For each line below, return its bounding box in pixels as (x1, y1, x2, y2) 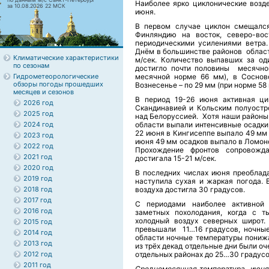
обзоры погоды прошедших (13, 80, 103, 88)
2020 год (23, 163, 53, 172)
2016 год (23, 207, 52, 215)
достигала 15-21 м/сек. (135, 154, 216, 163)
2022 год (23, 142, 53, 150)
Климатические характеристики (13, 53, 119, 62)
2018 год (23, 185, 52, 193)
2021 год (23, 153, 52, 161)
